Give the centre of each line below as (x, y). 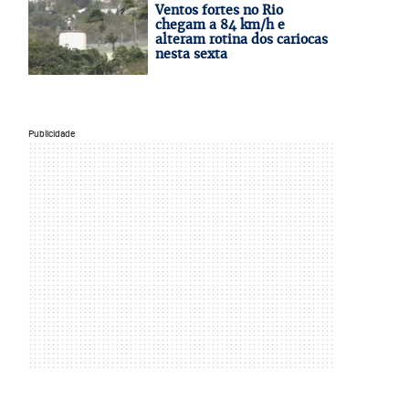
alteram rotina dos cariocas (241, 39)
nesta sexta (191, 54)
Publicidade (51, 134)
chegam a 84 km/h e (220, 25)
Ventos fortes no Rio (219, 10)
